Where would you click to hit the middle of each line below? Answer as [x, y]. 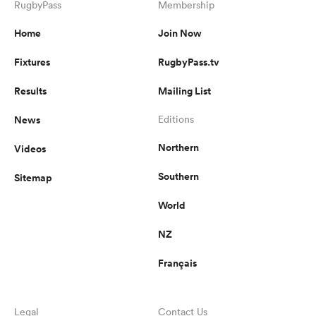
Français [177, 263]
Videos [30, 148]
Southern [178, 176]
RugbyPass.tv [189, 62]
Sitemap [33, 177]
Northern [178, 147]
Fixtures [32, 62]
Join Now [180, 33]
